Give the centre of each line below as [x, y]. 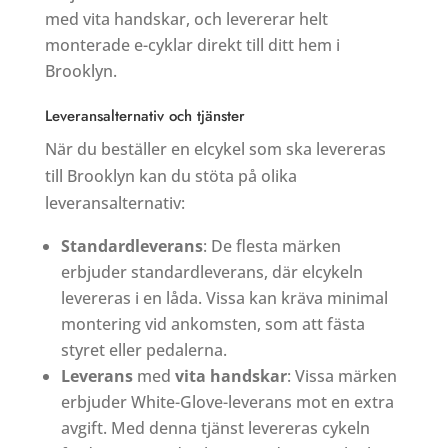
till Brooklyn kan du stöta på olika [170, 175]
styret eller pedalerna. [143, 349]
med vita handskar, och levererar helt [186, 18]
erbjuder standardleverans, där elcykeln [211, 271]
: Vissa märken [341, 375]
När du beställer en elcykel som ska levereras [215, 148]
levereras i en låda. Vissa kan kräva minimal [224, 297]
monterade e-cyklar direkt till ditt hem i [192, 44]
